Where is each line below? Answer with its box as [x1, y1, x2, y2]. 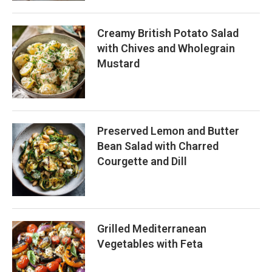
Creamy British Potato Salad [97, 27, 239, 40]
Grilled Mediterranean [97, 222, 206, 236]
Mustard [97, 57, 140, 70]
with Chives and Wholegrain [97, 42, 235, 55]
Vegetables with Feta [97, 237, 203, 251]
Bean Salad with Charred [97, 140, 219, 153]
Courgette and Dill [97, 155, 187, 168]
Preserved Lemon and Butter [97, 124, 239, 138]
